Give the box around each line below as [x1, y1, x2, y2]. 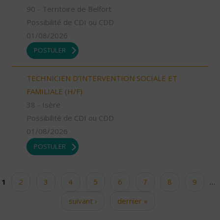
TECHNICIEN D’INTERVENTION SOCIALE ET [27, 73, 177, 83]
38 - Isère [27, 100, 60, 110]
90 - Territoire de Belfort [27, 3, 111, 14]
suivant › [68, 195, 97, 206]
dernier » [117, 195, 148, 206]
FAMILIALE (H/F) [27, 86, 82, 97]
